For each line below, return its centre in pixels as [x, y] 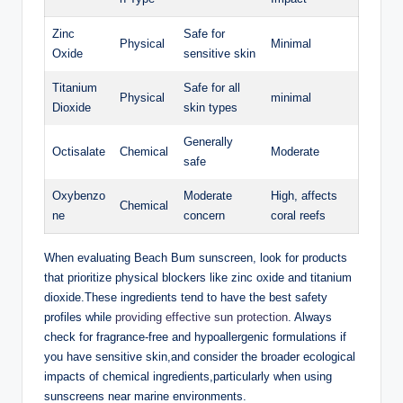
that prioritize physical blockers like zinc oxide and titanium [198, 278]
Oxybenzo [79, 196]
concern [204, 216]
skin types [210, 108]
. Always [310, 318]
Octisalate [79, 152]
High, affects [304, 196]
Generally [208, 142]
